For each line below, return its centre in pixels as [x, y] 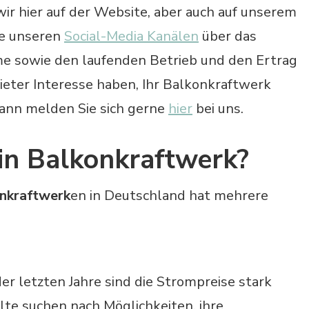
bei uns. [218, 108]
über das [228, 36]
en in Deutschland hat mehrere [169, 196]
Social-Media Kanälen [131, 36]
